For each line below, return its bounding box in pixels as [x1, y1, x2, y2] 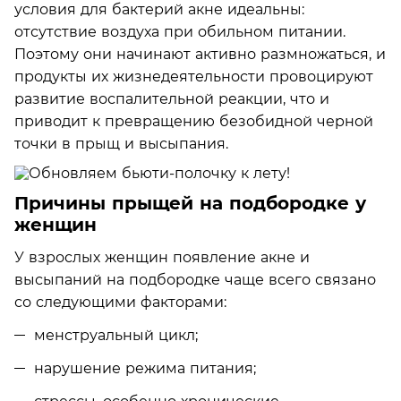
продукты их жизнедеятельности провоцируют [14, 67, 373, 85]
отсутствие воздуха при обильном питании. [14, 22, 346, 40]
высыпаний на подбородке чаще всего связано [14, 270, 376, 288]
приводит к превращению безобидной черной [14, 112, 373, 130]
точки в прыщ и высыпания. [14, 134, 228, 152]
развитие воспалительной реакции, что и [14, 90, 329, 107]
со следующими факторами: [14, 293, 226, 311]
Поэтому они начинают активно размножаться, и [14, 45, 386, 63]
